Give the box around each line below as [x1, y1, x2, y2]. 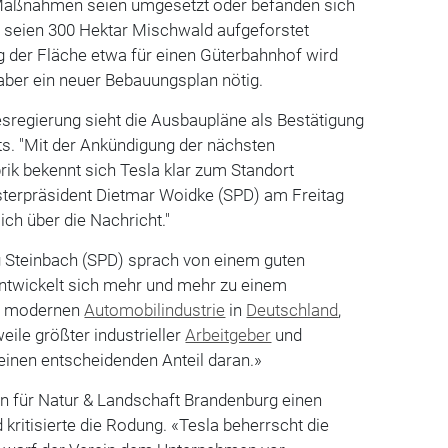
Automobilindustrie [84, 299, 226, 320]
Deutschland [246, 299, 339, 320]
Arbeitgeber [185, 324, 272, 345]
